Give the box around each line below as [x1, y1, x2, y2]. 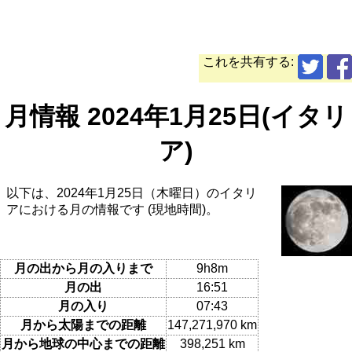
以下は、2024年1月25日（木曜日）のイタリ [6, 186, 257, 200]
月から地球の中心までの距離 [2, 336, 165, 350]
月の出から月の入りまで [14, 261, 152, 275]
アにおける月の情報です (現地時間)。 [6, 203, 218, 217]
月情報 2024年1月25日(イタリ [4, 101, 348, 130]
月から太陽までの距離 [20, 317, 146, 332]
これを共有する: [203, 55, 294, 69]
